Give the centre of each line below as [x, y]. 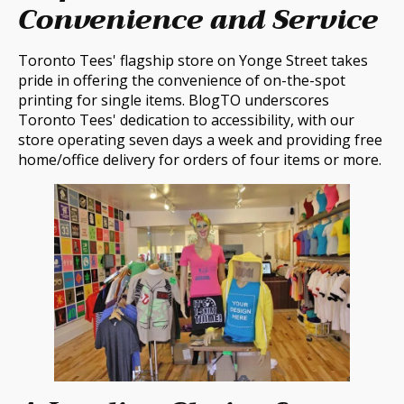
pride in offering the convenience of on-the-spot [182, 81]
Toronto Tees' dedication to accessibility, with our [186, 120]
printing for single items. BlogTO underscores [174, 101]
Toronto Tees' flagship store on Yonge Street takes [193, 61]
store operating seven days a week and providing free [200, 140]
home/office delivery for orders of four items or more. [200, 160]
